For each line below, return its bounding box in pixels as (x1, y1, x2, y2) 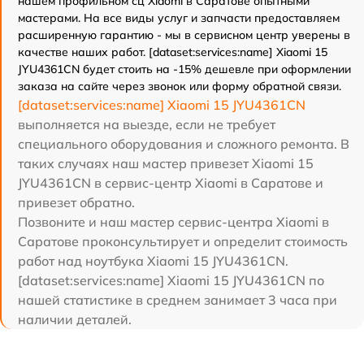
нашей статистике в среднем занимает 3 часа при (18, 292, 337, 308)
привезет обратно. (18, 194, 135, 210)
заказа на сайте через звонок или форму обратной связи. (18, 79, 341, 93)
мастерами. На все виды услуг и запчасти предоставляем (18, 11, 340, 25)
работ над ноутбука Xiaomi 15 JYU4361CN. (18, 253, 288, 269)
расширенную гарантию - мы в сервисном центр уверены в (18, 28, 350, 42)
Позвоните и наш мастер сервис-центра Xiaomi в (18, 214, 329, 230)
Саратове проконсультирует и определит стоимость (18, 233, 348, 249)
